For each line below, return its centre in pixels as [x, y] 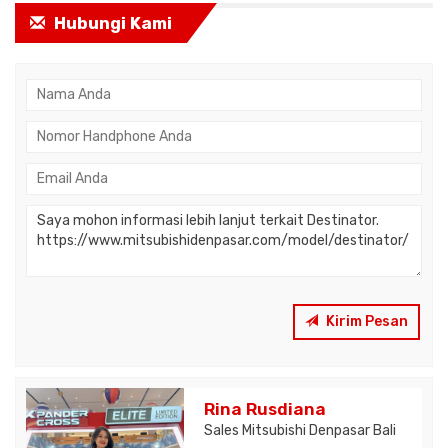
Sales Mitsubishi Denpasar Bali [300, 430]
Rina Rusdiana [265, 408]
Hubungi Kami [111, 22]
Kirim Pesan [365, 321]
